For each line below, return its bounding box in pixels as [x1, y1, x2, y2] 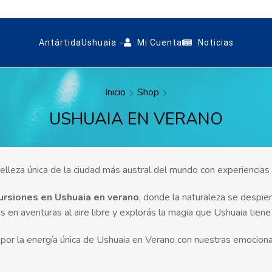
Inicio [105, 86, 126, 99]
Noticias [195, 38, 234, 47]
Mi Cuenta [134, 38, 182, 47]
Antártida [38, 38, 81, 47]
